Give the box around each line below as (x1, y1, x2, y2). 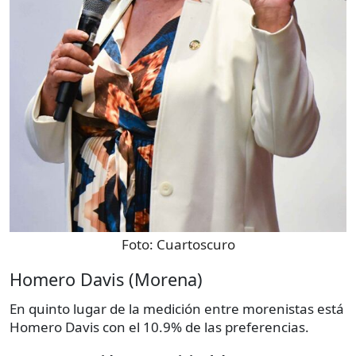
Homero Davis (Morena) (10, 267, 203, 291)
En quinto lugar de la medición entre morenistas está (10, 299, 344, 318)
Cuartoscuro (156, 234, 235, 253)
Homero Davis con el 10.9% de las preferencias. (10, 317, 309, 336)
